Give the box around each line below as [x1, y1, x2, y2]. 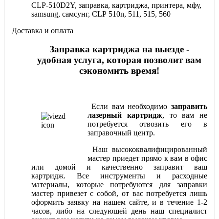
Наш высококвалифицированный [88, 145, 207, 153]
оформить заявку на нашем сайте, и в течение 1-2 [31, 197, 207, 206]
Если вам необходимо [88, 102, 171, 110]
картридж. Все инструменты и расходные [31, 171, 207, 180]
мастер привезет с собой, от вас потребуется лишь [31, 189, 207, 197]
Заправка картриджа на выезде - [49, 44, 189, 55]
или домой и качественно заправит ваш [31, 162, 207, 171]
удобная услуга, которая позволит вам [37, 55, 201, 66]
